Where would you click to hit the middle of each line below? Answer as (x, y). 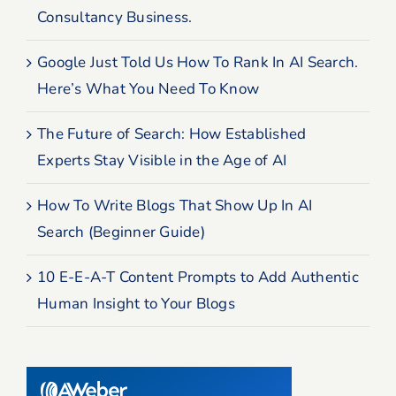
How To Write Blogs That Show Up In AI (175, 205)
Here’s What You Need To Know (148, 88)
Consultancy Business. (115, 17)
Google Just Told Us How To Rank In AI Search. (198, 62)
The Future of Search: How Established (172, 133)
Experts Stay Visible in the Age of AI (162, 160)
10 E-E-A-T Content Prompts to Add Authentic (198, 277)
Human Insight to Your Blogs (136, 303)
